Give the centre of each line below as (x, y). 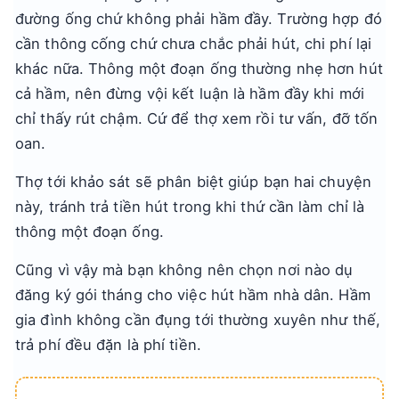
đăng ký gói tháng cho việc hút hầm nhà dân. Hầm (193, 295)
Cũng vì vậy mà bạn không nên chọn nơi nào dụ (184, 270)
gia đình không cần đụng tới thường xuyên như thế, (198, 320)
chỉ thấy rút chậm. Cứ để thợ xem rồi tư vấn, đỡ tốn (197, 118)
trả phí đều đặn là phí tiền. (108, 345)
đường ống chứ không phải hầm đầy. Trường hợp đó (199, 19)
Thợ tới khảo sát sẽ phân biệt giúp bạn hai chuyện (193, 182)
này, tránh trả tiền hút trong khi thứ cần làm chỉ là (190, 207)
